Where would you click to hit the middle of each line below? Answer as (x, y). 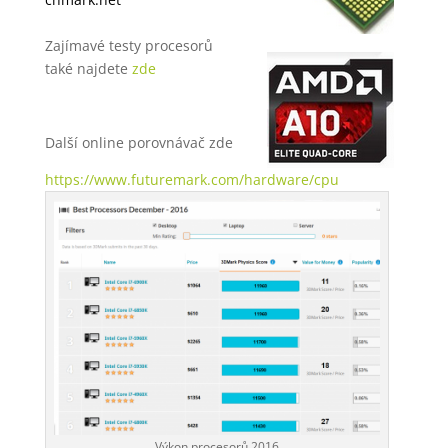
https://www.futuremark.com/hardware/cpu (191, 179)
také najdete (88, 68)
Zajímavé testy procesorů (128, 45)
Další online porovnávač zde (138, 142)
